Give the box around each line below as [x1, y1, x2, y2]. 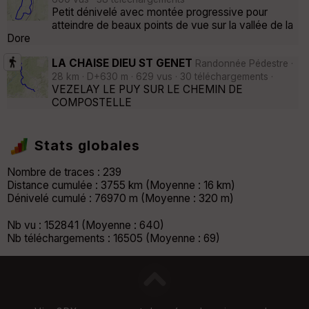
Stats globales [34, 137, 140, 154]
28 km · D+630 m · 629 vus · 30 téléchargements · [52, 70, 273, 82]
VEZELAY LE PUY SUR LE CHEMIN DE [52, 82, 243, 96]
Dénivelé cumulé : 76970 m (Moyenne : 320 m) [7, 192, 234, 206]
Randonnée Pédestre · [195, 57, 293, 69]
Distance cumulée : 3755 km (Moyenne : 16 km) [7, 179, 235, 192]
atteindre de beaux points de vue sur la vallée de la [52, 19, 293, 32]
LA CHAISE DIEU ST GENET [52, 56, 195, 70]
